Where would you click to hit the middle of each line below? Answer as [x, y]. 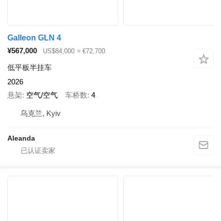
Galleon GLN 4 [34, 37]
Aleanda [21, 138]
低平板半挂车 [30, 68]
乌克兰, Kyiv [40, 113]
